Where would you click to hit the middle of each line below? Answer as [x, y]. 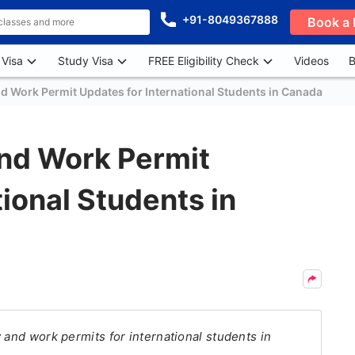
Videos [311, 61]
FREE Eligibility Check [204, 61]
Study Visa [86, 61]
